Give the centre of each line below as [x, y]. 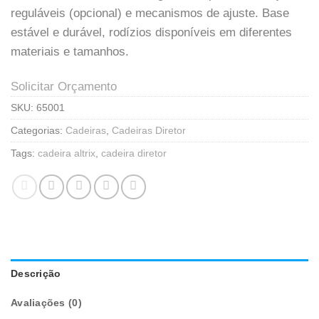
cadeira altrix [67, 154]
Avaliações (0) [46, 303]
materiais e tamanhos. [70, 51]
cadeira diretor [134, 154]
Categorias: [38, 131]
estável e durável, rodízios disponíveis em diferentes [151, 32]
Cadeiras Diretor [149, 131]
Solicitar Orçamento [64, 87]
